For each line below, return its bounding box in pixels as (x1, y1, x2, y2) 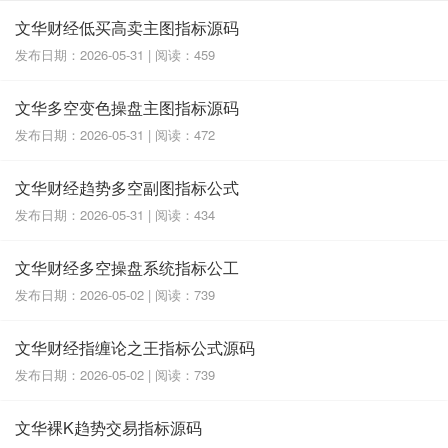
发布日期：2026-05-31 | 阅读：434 (15, 204, 215, 224)
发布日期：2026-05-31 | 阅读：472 (15, 124, 215, 144)
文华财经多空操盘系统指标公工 (15, 255, 239, 279)
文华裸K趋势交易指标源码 (15, 415, 202, 439)
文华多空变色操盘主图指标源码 (15, 95, 239, 119)
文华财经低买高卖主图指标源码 (15, 15, 239, 39)
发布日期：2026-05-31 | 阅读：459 (15, 44, 215, 64)
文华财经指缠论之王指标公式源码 (15, 335, 255, 359)
